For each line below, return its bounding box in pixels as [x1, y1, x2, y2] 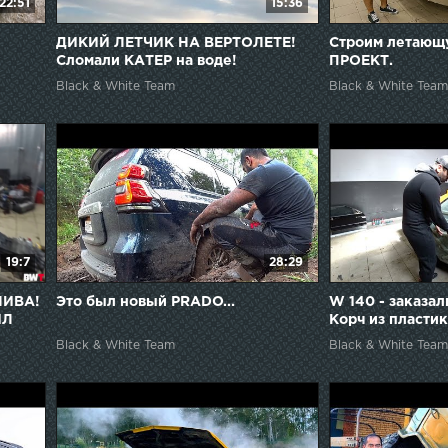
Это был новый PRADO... [55, 295, 235, 308]
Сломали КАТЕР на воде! [55, 54, 237, 67]
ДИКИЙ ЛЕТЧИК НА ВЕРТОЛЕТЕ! [55, 36, 296, 49]
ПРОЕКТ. [329, 54, 393, 67]
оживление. [329, 331, 416, 344]
